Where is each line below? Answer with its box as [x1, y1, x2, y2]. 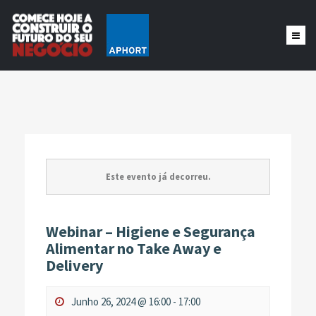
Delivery [46, 255, 103, 275]
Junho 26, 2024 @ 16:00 [71, 295, 171, 308]
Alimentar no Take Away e [46, 238, 221, 258]
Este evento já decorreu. [105, 171, 211, 182]
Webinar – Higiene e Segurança [46, 221, 255, 241]
